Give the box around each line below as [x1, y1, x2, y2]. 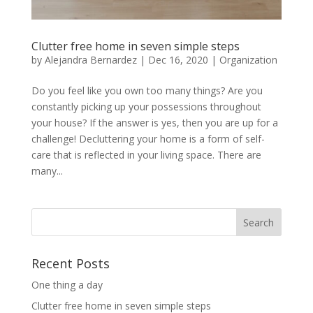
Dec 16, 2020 [147, 53, 208, 67]
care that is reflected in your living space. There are [31, 148, 261, 162]
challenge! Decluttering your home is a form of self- [31, 132, 265, 146]
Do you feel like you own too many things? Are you [31, 84, 263, 98]
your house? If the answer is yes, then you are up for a [31, 116, 278, 130]
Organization [219, 53, 277, 67]
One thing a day [31, 278, 103, 292]
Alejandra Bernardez [44, 53, 137, 67]
